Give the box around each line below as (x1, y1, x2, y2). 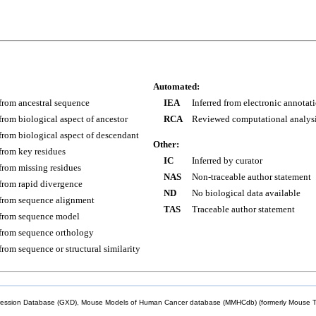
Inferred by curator (192, 155, 262, 166)
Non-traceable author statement (192, 171, 311, 182)
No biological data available (192, 188, 300, 198)
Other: (153, 139, 179, 150)
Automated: (153, 81, 200, 92)
